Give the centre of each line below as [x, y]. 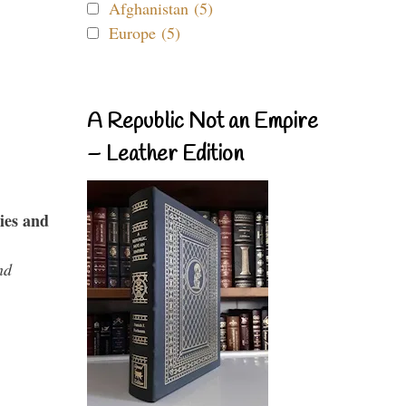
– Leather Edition [165, 155]
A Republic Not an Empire [203, 122]
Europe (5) [145, 33]
